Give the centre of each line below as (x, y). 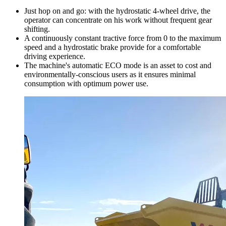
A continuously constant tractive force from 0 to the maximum (123, 38)
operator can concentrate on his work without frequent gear (118, 20)
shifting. (37, 29)
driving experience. (55, 56)
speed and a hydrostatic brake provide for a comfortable (112, 47)
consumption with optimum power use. (86, 84)
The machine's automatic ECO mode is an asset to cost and (118, 66)
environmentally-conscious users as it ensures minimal (110, 75)
